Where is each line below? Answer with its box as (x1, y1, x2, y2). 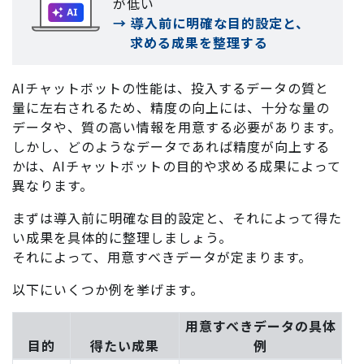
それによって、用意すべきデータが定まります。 (12, 247, 312, 267)
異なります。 (12, 175, 93, 196)
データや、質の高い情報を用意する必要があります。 (12, 117, 342, 137)
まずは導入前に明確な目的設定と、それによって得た (12, 208, 342, 228)
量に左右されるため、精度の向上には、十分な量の (12, 97, 330, 118)
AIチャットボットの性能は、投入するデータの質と (12, 78, 329, 98)
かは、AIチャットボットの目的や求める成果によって (12, 156, 341, 176)
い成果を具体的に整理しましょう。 (12, 227, 232, 248)
